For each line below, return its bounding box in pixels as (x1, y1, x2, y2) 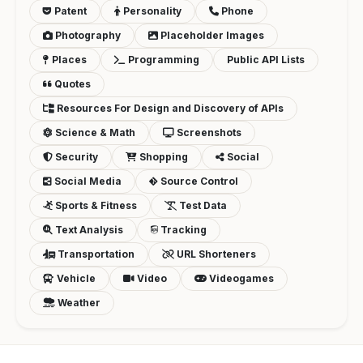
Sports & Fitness (53, 199, 137, 211)
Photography (53, 28, 121, 41)
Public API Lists (227, 53, 305, 66)
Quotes (52, 77, 91, 90)
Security (53, 150, 98, 163)
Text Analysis (53, 223, 123, 236)
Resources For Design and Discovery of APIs (54, 101, 284, 114)
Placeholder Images (158, 28, 264, 41)
